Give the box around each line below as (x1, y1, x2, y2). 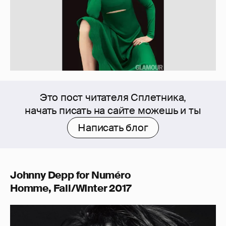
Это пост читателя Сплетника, (39, 91, 187, 104)
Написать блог (78, 121, 148, 135)
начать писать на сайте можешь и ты (25, 104, 201, 118)
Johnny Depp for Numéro (10, 168, 131, 182)
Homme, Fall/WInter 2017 (10, 182, 131, 195)
